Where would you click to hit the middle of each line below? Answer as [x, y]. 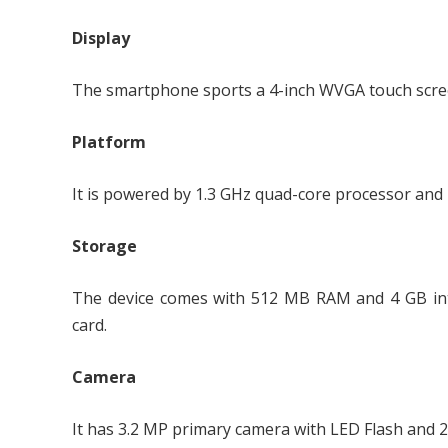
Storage [104, 246]
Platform [109, 142]
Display [101, 38]
